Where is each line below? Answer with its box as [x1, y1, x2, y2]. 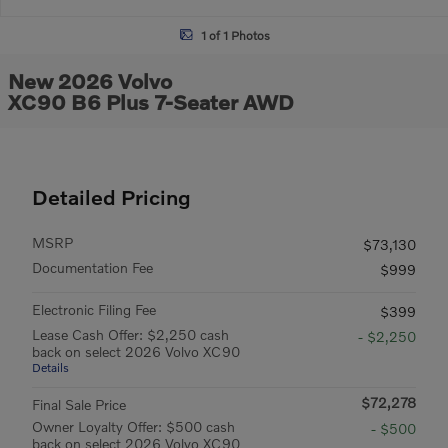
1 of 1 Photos [200, 27, 270, 43]
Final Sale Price [32, 396, 126, 413]
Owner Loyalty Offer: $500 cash [32, 418, 235, 435]
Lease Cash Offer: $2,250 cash [32, 326, 229, 343]
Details [32, 360, 69, 375]
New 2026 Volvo [8, 68, 172, 93]
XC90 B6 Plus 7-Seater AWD [8, 89, 294, 114]
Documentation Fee [32, 259, 153, 276]
